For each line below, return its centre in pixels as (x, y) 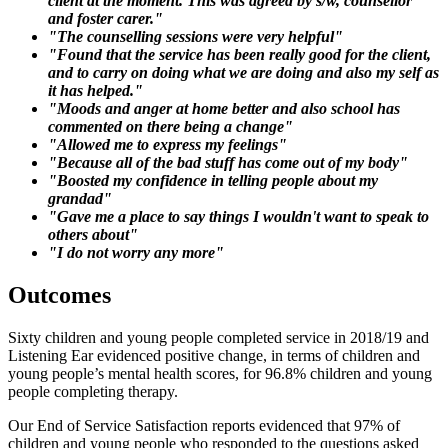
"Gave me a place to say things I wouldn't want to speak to (238, 216)
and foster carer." (105, 18)
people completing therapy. (93, 391)
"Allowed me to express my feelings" (167, 144)
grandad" (80, 198)
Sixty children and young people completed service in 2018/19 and (218, 337)
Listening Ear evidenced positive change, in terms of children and (214, 355)
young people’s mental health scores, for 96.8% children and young (220, 373)
